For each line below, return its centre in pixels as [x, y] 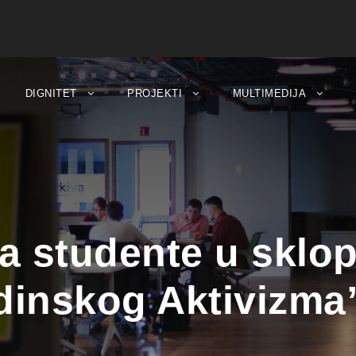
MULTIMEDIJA [269, 93]
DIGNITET [51, 93]
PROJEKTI [155, 93]
